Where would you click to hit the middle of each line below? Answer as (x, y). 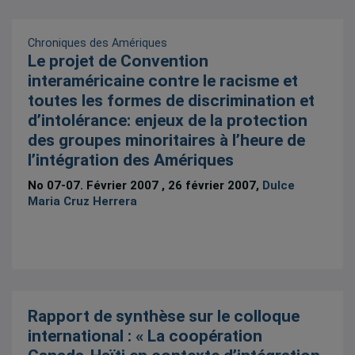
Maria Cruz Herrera (83, 201)
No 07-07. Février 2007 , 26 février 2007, (145, 185)
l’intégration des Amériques (131, 160)
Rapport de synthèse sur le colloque (164, 316)
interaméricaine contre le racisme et (163, 81)
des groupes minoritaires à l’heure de (167, 141)
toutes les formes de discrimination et (172, 101)
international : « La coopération (145, 336)
